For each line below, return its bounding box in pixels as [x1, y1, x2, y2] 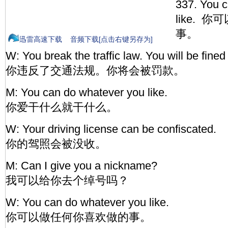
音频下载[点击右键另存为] [70, 35, 153, 43]
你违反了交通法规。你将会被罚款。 [6, 64, 185, 77]
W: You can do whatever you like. [6, 196, 169, 209]
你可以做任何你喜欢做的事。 [6, 211, 151, 223]
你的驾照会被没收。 [6, 137, 106, 150]
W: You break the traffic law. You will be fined [6, 49, 225, 62]
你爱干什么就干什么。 [6, 101, 118, 113]
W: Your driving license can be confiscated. [6, 123, 216, 135]
